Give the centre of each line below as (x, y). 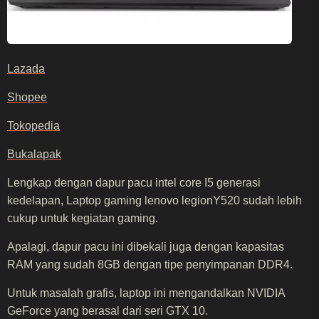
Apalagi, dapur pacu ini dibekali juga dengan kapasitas (146, 246)
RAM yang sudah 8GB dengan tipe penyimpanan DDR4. (150, 264)
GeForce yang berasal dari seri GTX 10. (108, 310)
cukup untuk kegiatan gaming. (83, 218)
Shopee (27, 97)
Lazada (26, 68)
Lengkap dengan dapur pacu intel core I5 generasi (134, 182)
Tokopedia (33, 125)
